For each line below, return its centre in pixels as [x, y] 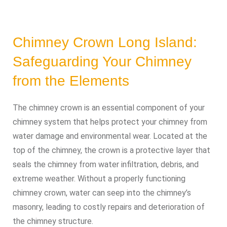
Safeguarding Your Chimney [102, 62]
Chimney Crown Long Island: [105, 42]
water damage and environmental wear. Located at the [110, 136]
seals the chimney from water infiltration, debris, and [106, 164]
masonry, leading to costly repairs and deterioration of [109, 207]
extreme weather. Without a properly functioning [99, 179]
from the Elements [71, 81]
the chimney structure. [53, 221]
